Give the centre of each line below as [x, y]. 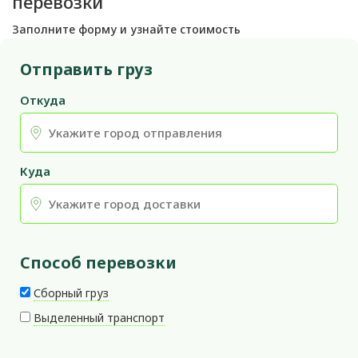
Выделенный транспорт [99, 318]
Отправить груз [86, 69]
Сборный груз [71, 293]
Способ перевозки [98, 263]
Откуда [43, 100]
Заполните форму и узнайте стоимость [126, 29]
